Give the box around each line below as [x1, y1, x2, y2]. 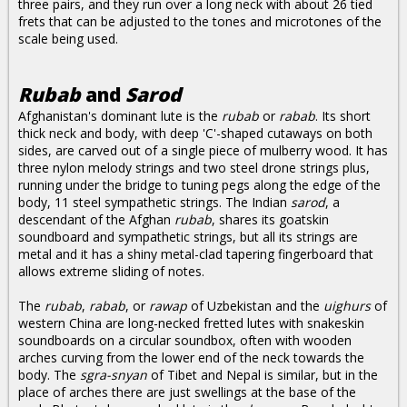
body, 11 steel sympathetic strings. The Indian [18, 194, 291, 211]
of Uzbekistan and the [187, 297, 323, 314]
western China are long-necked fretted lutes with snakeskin [18, 314, 364, 332]
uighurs [323, 297, 371, 314]
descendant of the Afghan [18, 211, 174, 228]
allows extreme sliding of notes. [18, 263, 204, 280]
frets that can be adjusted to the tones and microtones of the [18, 13, 382, 30]
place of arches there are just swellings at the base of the [18, 383, 356, 401]
